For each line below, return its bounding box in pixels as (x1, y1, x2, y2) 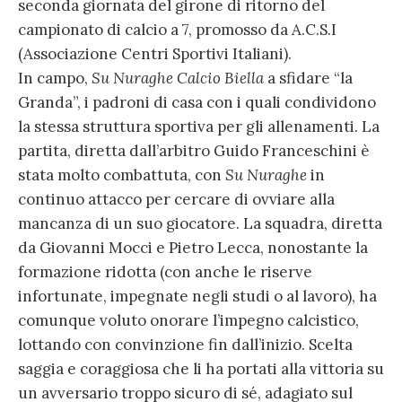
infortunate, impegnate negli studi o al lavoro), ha (18, 286, 377, 307)
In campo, (18, 68, 92, 89)
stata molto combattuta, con (18, 165, 225, 186)
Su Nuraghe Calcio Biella (92, 68, 264, 89)
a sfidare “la (264, 68, 353, 89)
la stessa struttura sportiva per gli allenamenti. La (18, 117, 380, 137)
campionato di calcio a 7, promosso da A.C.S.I (18, 20, 336, 40)
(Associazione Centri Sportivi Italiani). (18, 44, 292, 65)
